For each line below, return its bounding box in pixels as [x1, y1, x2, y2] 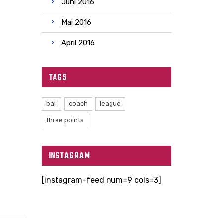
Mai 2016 [61, 17, 91, 27]
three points [46, 116, 84, 124]
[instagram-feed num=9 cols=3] [41, 175, 161, 185]
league [99, 99, 121, 107]
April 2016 [61, 38, 95, 47]
